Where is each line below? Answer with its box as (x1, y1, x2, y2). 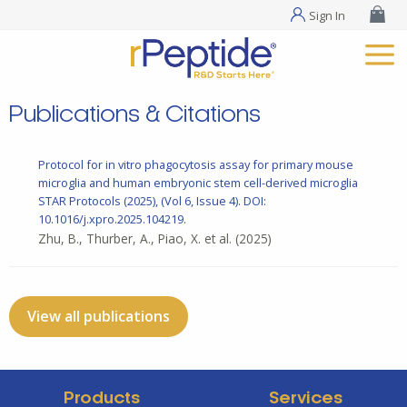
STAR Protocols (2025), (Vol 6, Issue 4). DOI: (38, 193, 266, 210)
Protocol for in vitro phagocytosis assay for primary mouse (38, 156, 353, 174)
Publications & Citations (9, 104, 261, 127)
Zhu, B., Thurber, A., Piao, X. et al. (38, 230, 232, 248)
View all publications (27, 306, 171, 327)
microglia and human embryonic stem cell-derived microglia (38, 174, 358, 192)
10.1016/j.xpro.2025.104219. (38, 211, 186, 228)
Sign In (309, 6, 346, 24)
